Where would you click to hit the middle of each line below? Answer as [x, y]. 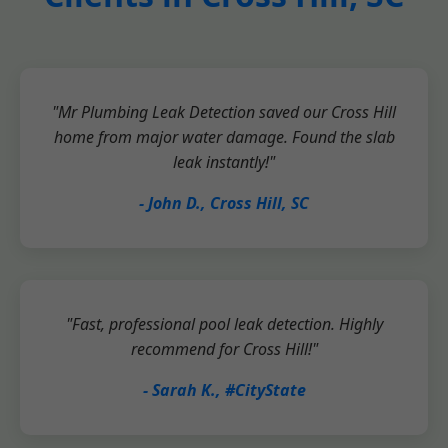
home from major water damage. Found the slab [224, 137]
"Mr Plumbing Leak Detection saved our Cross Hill [224, 112]
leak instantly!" [224, 162]
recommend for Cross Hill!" [224, 349]
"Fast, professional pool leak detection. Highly [224, 324]
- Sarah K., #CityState [224, 390]
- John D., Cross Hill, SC [224, 203]
